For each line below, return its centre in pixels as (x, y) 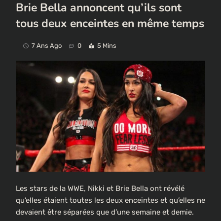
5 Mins (107, 45)
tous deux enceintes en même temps (110, 23)
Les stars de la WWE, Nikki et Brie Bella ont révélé (100, 189)
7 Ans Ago (47, 45)
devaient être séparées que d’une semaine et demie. (105, 212)
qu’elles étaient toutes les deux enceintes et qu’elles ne (110, 201)
